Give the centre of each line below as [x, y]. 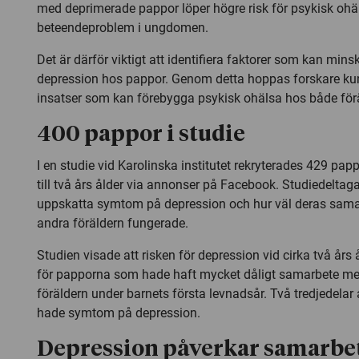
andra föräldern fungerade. [113, 223]
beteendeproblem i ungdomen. [123, 27]
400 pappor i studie [141, 135]
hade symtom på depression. [119, 313]
